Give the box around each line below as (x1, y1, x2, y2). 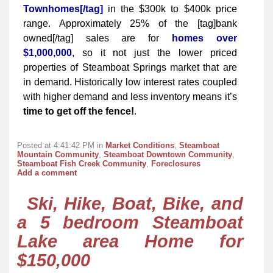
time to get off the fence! (23, 106, 134, 117)
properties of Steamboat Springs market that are (23, 62, 237, 73)
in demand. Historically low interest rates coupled (23, 77, 237, 88)
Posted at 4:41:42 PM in (17, 140, 105, 150)
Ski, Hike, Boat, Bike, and (26, 194, 243, 214)
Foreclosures (151, 158, 200, 168)
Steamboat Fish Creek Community (17, 158, 146, 168)
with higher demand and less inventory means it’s (23, 91, 237, 102)
